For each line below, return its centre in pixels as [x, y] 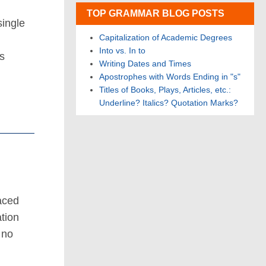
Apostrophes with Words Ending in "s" [170, 76]
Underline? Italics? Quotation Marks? [169, 102]
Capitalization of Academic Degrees [166, 37]
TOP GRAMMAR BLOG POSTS [156, 13]
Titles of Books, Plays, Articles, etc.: [165, 89]
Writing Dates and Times [145, 63]
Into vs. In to [122, 50]
